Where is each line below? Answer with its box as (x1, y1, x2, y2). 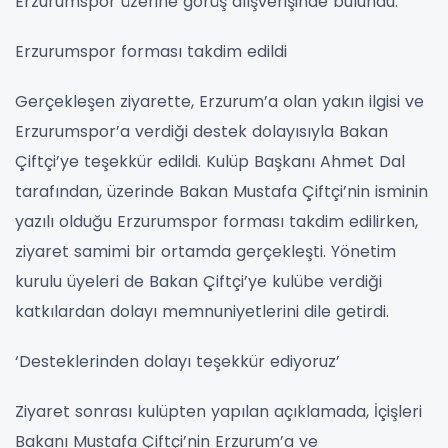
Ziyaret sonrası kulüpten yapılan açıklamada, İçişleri (15, 399, 422, 423)
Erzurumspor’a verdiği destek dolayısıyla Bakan (15, 119, 388, 143)
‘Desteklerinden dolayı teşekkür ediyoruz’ (15, 349, 340, 373)
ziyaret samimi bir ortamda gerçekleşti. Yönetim (15, 239, 396, 263)
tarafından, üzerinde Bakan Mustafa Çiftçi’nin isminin (15, 179, 428, 203)
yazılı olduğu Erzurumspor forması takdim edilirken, (15, 209, 418, 233)
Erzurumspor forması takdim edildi (15, 39, 287, 63)
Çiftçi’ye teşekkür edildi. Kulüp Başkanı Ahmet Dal (15, 149, 405, 173)
